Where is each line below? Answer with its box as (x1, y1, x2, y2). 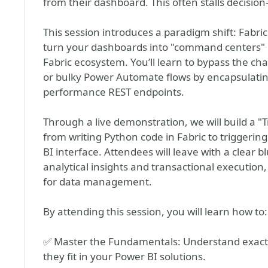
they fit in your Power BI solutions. (43, 249, 206, 263)
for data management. (43, 175, 152, 188)
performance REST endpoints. (43, 85, 184, 99)
